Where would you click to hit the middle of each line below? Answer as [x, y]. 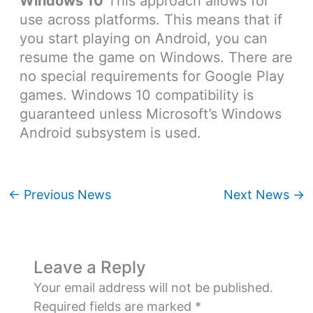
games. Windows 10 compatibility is [136, 95]
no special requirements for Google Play [152, 77]
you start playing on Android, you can [143, 39]
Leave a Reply [90, 268]
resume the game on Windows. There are [156, 58]
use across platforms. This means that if [151, 20]
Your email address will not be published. [154, 288]
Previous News [65, 195]
